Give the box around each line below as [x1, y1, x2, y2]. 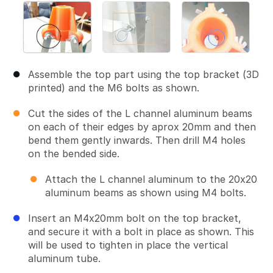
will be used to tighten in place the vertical [28, 239, 228, 252]
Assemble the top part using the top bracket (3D [28, 68, 259, 81]
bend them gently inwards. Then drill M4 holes [28, 134, 246, 147]
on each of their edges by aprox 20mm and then [28, 121, 256, 133]
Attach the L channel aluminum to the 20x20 [45, 173, 257, 186]
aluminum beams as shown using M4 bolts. [45, 186, 246, 199]
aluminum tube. [28, 252, 101, 265]
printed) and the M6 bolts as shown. [28, 82, 199, 94]
